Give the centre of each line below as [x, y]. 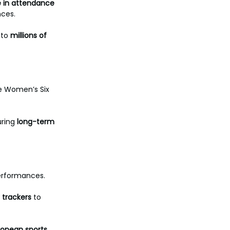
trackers [17, 197]
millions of [30, 35]
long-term [36, 122]
